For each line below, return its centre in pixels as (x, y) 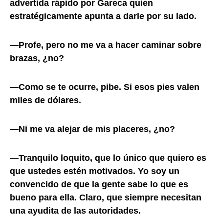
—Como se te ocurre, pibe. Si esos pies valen (105, 87)
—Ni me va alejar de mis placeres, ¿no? (92, 129)
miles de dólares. (45, 100)
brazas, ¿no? (37, 58)
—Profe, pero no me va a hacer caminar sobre (106, 45)
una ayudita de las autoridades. (75, 210)
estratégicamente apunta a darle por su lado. (103, 16)
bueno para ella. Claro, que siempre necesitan (106, 197)
